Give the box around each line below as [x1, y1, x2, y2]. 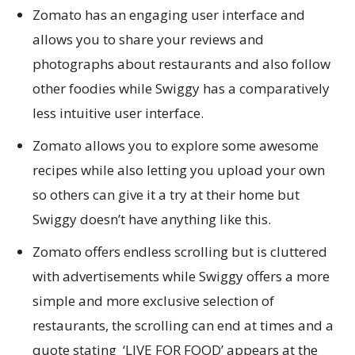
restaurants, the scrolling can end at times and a [32, 316, 334, 334]
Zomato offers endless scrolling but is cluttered [32, 242, 327, 261]
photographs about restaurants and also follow [32, 55, 330, 73]
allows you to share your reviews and [32, 30, 264, 48]
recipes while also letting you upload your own [32, 161, 325, 179]
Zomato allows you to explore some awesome [32, 136, 319, 155]
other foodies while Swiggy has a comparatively [32, 79, 330, 97]
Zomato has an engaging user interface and [32, 6, 305, 24]
